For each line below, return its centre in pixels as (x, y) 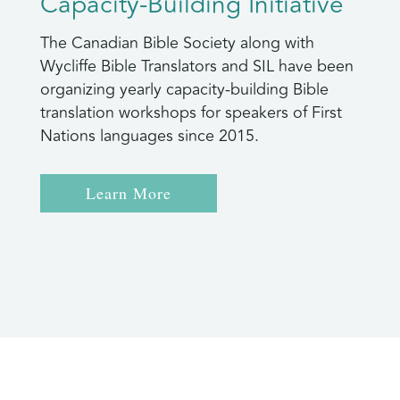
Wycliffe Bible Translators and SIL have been (196, 66)
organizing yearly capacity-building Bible (184, 89)
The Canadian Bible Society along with (177, 42)
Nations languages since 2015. (149, 135)
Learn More (128, 193)
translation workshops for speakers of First (191, 112)
